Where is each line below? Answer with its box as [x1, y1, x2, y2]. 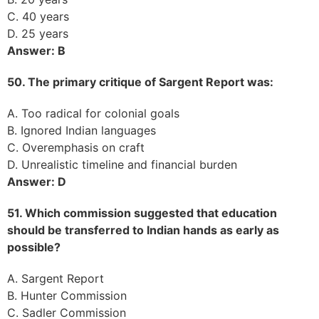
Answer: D [7, 174, 66, 189]
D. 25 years [7, 26, 68, 41]
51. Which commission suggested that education [7, 205, 277, 220]
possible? [7, 239, 61, 254]
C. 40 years [7, 9, 69, 23]
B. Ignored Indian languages [7, 122, 156, 137]
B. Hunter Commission [7, 288, 127, 303]
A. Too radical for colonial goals [7, 105, 179, 120]
